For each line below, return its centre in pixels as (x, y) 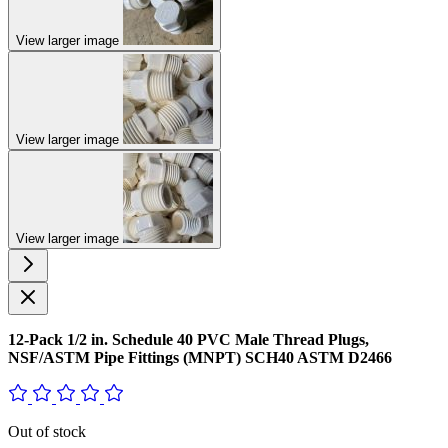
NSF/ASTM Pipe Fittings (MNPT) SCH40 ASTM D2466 (200, 357)
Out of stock (47, 431)
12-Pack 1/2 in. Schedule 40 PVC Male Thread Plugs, (188, 339)
